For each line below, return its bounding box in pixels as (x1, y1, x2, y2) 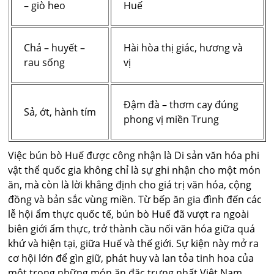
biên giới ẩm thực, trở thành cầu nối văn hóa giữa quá (8, 221, 256, 235)
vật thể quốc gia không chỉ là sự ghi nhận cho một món (8, 163, 261, 177)
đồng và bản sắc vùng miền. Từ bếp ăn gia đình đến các (8, 192, 262, 206)
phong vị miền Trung (123, 112, 219, 126)
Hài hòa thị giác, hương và (123, 40, 243, 54)
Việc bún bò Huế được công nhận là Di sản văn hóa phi (8, 148, 260, 162)
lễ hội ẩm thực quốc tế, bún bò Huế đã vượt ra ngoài (8, 207, 250, 221)
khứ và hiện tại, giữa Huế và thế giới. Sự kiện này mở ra (8, 236, 259, 250)
